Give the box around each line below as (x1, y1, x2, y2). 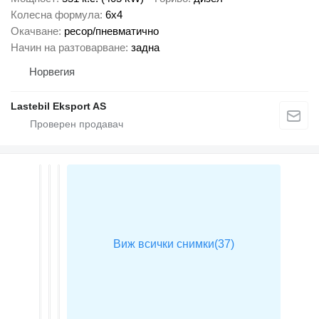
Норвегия (29, 65, 75, 78)
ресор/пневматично (64, 24, 159, 37)
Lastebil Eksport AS (11, 100, 106, 112)
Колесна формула (11, 8, 100, 21)
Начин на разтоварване (11, 41, 125, 53)
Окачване (11, 24, 58, 37)
